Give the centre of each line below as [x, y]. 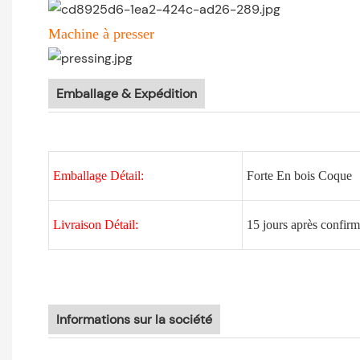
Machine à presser [101, 34]
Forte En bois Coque [299, 176]
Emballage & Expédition [127, 94]
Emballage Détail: [98, 176]
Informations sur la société [134, 320]
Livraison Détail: [95, 225]
